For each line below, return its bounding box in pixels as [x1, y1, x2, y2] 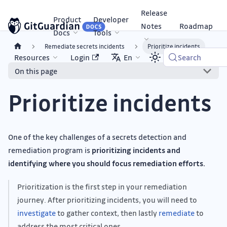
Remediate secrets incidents [45, 43, 125, 51]
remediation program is [8, 145, 92, 155]
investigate [17, 208, 56, 218]
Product [53, 14, 81, 24]
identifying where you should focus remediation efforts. [8, 158, 205, 168]
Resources [14, 52, 50, 62]
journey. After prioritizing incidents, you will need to [17, 195, 197, 205]
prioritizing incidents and [92, 145, 180, 155]
